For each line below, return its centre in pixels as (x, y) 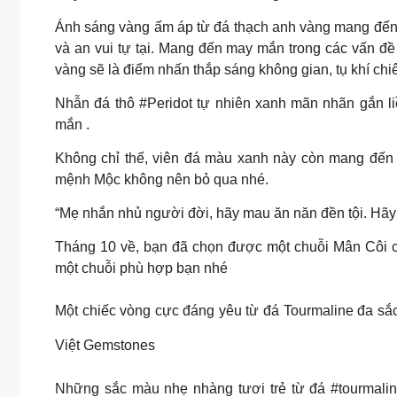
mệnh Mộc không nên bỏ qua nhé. (162, 180)
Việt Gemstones (105, 346)
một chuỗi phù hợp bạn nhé (141, 269)
